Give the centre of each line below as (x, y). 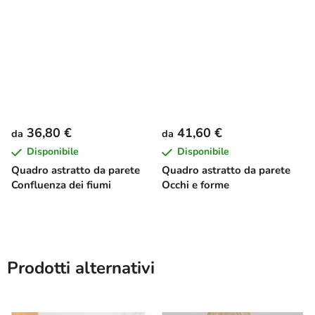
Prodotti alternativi (81, 268)
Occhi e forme (195, 185)
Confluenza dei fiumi (61, 185)
